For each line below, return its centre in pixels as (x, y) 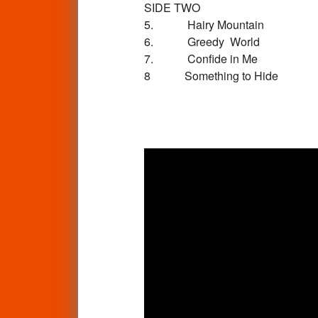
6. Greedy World (202, 41)
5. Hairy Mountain (204, 24)
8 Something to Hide (211, 75)
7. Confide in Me (201, 58)
